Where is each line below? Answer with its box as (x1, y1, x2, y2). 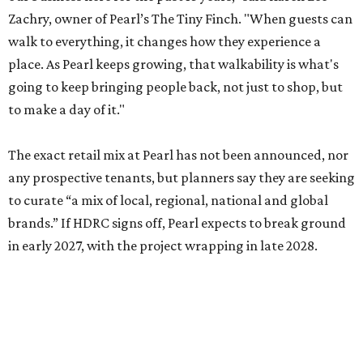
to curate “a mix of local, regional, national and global (8, 192, 328, 208)
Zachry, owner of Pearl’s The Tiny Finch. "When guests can (8, 11, 352, 27)
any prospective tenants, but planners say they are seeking (8, 169, 355, 186)
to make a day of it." (8, 101, 125, 117)
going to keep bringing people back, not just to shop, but (8, 79, 343, 95)
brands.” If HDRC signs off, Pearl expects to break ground (8, 215, 346, 231)
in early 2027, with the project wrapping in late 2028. (8, 237, 318, 254)
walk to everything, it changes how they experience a (8, 33, 321, 49)
